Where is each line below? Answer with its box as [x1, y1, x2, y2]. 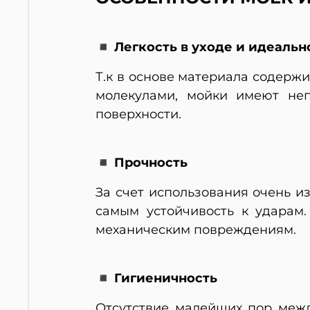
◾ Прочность [95, 155, 188, 171]
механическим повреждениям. [95, 222, 296, 238]
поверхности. [95, 107, 181, 122]
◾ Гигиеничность [95, 271, 217, 286]
